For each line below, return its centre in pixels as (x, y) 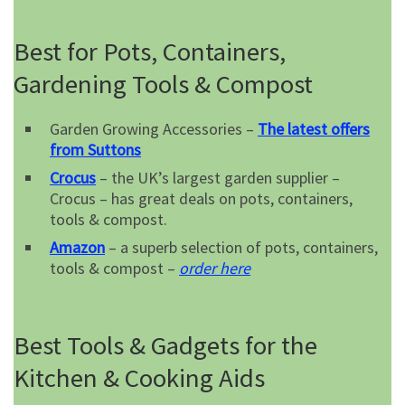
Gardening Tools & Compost (163, 84)
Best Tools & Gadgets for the (165, 345)
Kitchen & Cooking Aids (139, 377)
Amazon (77, 247)
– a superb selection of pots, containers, (241, 247)
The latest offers (314, 128)
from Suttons (95, 149)
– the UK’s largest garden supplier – (218, 177)
